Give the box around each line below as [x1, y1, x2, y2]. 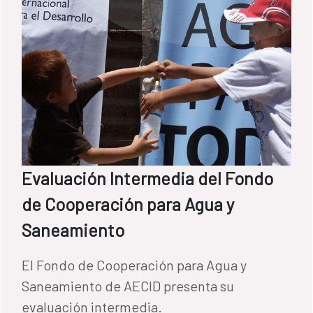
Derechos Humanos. [22, 2, 144, 20]
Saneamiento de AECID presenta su [22, 277, 234, 294]
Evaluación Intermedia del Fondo [22, 167, 273, 189]
